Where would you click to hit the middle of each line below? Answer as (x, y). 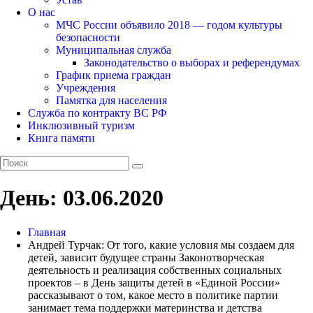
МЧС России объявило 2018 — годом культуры (169, 24)
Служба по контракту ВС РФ (97, 112)
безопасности (88, 37)
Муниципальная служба (114, 50)
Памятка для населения (111, 100)
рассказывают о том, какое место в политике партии (153, 295)
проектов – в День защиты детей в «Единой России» (154, 282)
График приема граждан (114, 75)
